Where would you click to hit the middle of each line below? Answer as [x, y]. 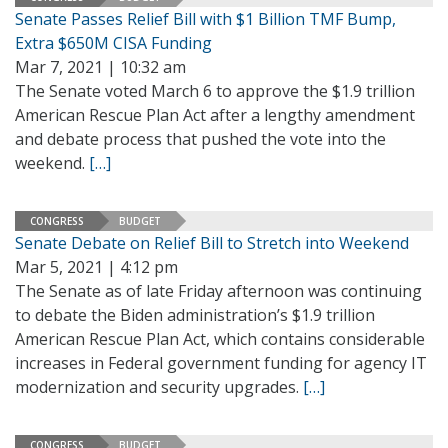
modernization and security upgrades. [159, 387]
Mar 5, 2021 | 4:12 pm [96, 267]
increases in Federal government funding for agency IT [221, 363]
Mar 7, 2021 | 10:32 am [100, 67]
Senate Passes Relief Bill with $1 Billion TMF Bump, [205, 19]
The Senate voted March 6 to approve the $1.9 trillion [215, 91]
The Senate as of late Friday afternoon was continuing [218, 291]
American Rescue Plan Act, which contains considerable [220, 339]
